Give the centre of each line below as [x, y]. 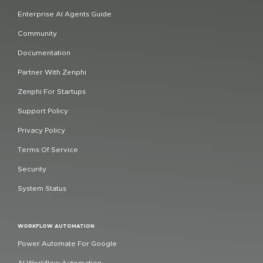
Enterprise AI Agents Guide [65, 14]
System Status [42, 188]
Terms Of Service [48, 149]
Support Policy [43, 111]
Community [37, 33]
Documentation [44, 53]
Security [32, 169]
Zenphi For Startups [52, 91]
